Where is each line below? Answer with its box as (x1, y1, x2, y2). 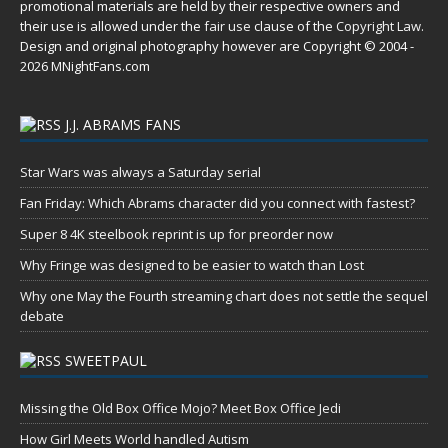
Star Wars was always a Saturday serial (20, 163, 261, 182)
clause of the (251, 17, 336, 36)
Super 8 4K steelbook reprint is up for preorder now (20, 225, 333, 244)
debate (20, 307, 64, 326)
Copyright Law (336, 17, 421, 36)
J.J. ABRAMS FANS (65, 115, 181, 135)
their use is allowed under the (20, 17, 204, 36)
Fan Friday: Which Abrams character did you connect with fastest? (20, 194, 415, 213)
